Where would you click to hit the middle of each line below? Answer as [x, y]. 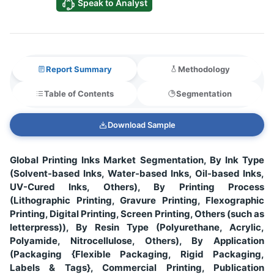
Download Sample [142, 125]
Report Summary [79, 69]
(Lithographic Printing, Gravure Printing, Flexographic [137, 200]
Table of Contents [79, 94]
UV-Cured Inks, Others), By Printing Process [137, 187]
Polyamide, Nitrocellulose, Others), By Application [137, 240]
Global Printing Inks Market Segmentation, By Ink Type [137, 160]
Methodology [204, 69]
